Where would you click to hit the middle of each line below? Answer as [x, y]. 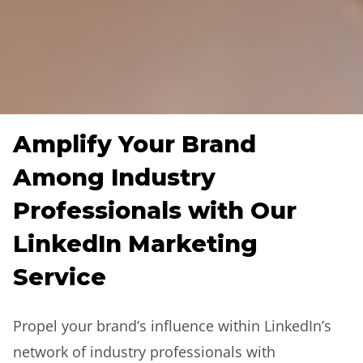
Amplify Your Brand [135, 144]
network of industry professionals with [144, 352]
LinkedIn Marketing [135, 243]
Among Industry [114, 177]
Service [60, 277]
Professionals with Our [155, 210]
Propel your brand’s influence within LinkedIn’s [172, 326]
